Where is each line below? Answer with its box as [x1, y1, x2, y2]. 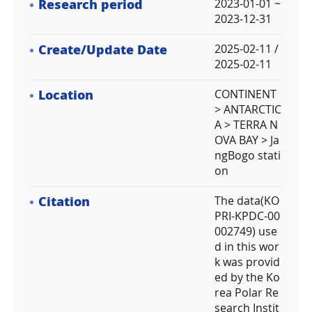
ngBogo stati [214, 149, 281, 162]
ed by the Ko [214, 271, 280, 284]
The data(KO [214, 194, 279, 208]
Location [38, 88, 93, 103]
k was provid [214, 256, 280, 269]
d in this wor [214, 240, 279, 253]
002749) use [214, 225, 277, 238]
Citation [38, 194, 90, 210]
